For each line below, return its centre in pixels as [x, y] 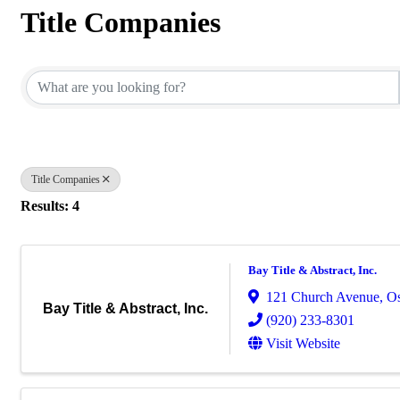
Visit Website [303, 343]
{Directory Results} [137, 54]
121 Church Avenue [323, 296]
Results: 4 [50, 205]
